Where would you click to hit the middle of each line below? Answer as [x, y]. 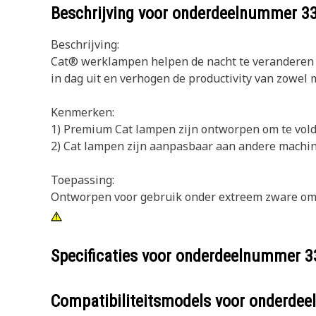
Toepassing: [83, 180]
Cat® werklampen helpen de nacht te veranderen [182, 61]
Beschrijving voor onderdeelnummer [176, 13]
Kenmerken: [83, 112]
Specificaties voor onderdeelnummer [178, 256]
